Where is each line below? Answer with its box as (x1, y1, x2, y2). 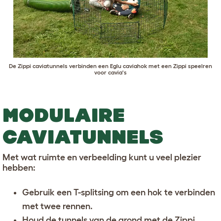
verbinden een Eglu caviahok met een (68, 63, 173, 70)
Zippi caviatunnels (18, 63, 68, 70)
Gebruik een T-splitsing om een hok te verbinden (22, 187, 215, 198)
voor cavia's (94, 69, 127, 76)
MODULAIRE (2, 104, 125, 126)
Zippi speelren (173, 63, 212, 70)
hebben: (2, 163, 36, 173)
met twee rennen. (22, 201, 93, 212)
